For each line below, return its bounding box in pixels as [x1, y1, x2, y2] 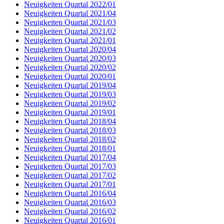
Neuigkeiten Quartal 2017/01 [24, 179, 116, 188]
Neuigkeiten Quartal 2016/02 [24, 206, 116, 215]
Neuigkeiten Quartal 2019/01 [24, 107, 116, 116]
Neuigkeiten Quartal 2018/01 [24, 143, 116, 152]
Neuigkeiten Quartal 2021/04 [24, 8, 116, 17]
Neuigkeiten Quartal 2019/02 [24, 98, 116, 107]
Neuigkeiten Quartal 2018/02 [24, 134, 116, 143]
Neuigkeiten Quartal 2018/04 [24, 116, 116, 125]
